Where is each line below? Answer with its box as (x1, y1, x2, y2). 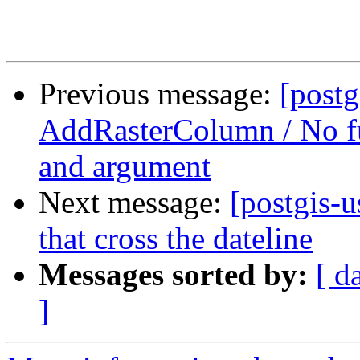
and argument (39, 149, 211, 184)
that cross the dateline (39, 221, 313, 256)
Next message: (39, 185, 230, 220)
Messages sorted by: (39, 257, 308, 292)
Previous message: (39, 76, 280, 112)
